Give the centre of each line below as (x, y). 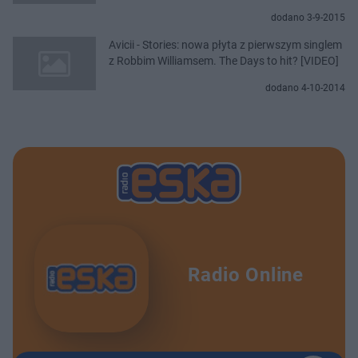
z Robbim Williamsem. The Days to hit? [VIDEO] (224, 60)
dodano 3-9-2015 (308, 17)
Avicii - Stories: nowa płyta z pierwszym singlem (225, 44)
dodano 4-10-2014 (305, 88)
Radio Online (246, 275)
